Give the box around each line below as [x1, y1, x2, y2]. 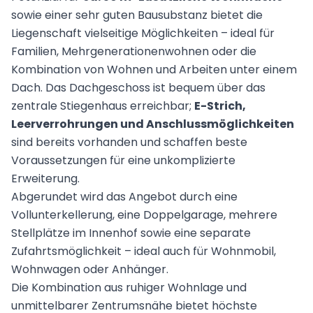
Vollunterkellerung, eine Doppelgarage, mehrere [11, 207, 277, 224]
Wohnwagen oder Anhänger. [11, 261, 168, 278]
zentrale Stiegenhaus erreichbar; [11, 98, 194, 115]
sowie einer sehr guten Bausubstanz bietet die [11, 7, 263, 24]
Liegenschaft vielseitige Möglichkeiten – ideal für [11, 25, 275, 42]
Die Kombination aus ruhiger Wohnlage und [11, 279, 247, 296]
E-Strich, [194, 98, 246, 115]
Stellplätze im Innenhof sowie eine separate [11, 225, 251, 242]
